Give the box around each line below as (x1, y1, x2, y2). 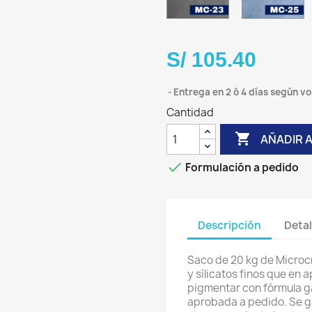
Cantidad (166, 105, 214, 120)
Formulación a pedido (183, 160, 299, 175)
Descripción (198, 217, 261, 233)
